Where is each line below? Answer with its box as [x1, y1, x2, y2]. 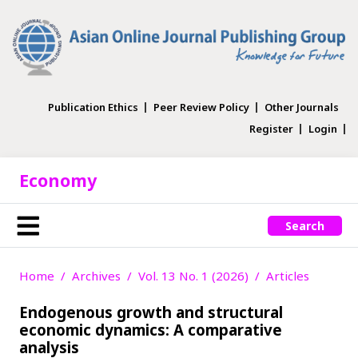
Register [249, 121, 293, 136]
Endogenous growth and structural [19, 301, 283, 322]
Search [285, 217, 324, 233]
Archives [72, 267, 121, 284]
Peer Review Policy [153, 99, 249, 114]
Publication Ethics [48, 99, 138, 114]
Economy [19, 168, 97, 192]
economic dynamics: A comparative [19, 319, 282, 340]
